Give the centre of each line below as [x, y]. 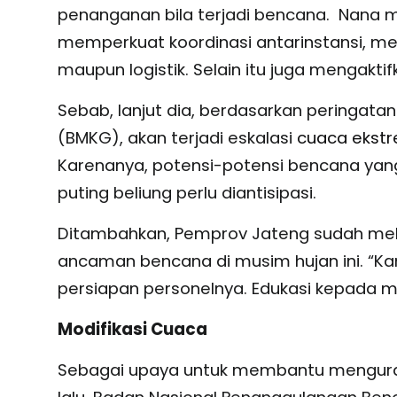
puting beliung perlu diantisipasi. [187, 193]
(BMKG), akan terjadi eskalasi [177, 138]
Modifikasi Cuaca [132, 330]
